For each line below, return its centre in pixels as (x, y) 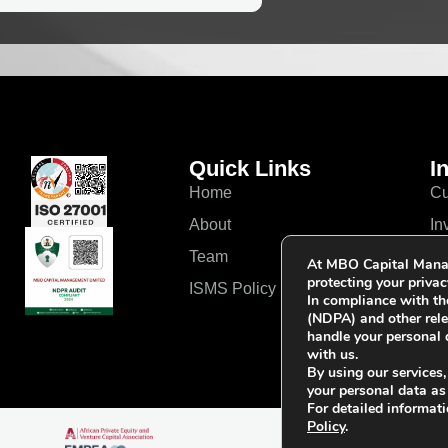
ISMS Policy (232, 288)
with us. (332, 354)
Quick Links (249, 168)
